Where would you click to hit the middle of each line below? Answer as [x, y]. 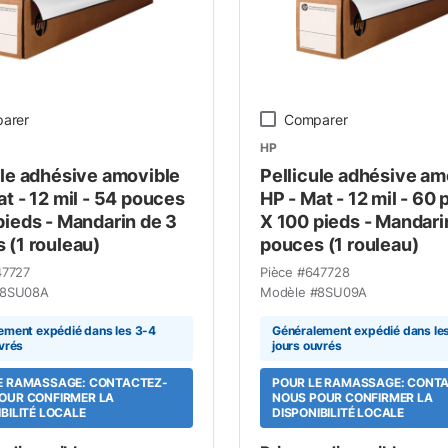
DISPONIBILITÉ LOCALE [337, 412]
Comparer [315, 119]
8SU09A [342, 291]
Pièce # [282, 271]
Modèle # [288, 291]
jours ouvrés [306, 345]
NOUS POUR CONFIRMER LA [352, 397]
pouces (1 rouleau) [339, 244]
